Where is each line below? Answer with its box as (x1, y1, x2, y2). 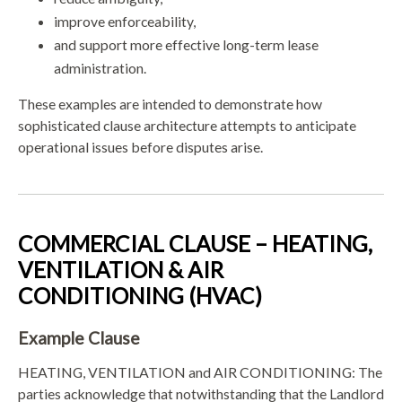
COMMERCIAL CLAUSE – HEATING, (18, 231, 372, 258)
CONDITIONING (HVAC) (18, 283, 262, 310)
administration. (54, 59, 146, 77)
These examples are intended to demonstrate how (18, 95, 322, 113)
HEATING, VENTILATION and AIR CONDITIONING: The (18, 363, 382, 380)
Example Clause (18, 327, 140, 348)
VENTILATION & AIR (18, 257, 223, 284)
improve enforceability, (54, 13, 196, 31)
